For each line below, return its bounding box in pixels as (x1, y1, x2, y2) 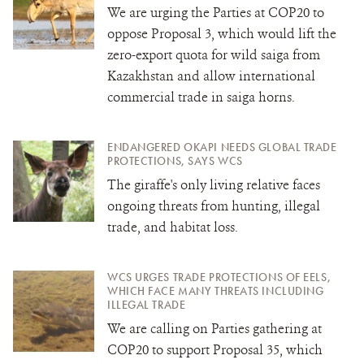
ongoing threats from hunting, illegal (107, 197, 320, 214)
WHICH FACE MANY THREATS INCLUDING (107, 283, 324, 298)
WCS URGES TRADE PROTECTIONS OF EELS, (107, 269, 331, 284)
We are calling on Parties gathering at (107, 319, 322, 337)
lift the (298, 24, 336, 42)
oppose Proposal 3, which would (107, 24, 298, 42)
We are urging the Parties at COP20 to (107, 3, 324, 21)
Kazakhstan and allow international (107, 67, 315, 84)
